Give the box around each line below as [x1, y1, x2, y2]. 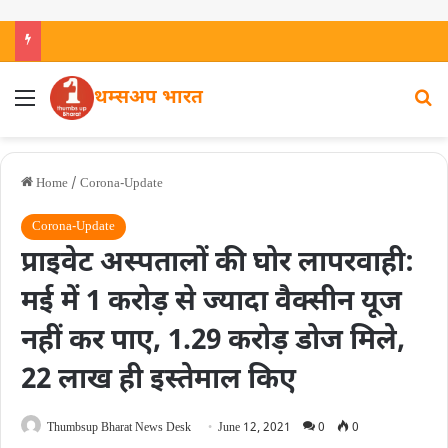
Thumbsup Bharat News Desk [47, 420, 191, 436]
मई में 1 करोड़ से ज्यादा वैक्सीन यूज [21, 285, 402, 321]
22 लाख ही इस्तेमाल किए [21, 363, 296, 399]
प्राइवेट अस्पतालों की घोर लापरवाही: [21, 246, 414, 282]
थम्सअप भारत [94, 85, 203, 111]
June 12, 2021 [218, 420, 291, 436]
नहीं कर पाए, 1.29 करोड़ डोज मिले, [21, 324, 405, 360]
